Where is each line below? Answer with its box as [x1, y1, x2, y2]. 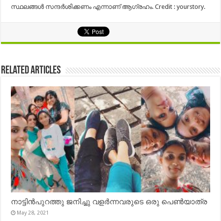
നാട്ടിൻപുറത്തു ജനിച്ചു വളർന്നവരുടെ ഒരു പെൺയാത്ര [11, 197, 208, 207]
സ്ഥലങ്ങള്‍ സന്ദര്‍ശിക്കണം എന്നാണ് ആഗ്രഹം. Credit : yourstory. [11, 3, 206, 11]
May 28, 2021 [17, 210, 49, 217]
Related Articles [1, 65, 61, 77]
